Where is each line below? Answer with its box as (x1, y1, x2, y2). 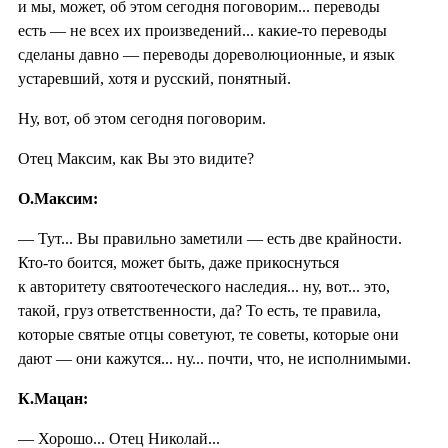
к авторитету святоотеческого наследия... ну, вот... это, (18, 277, 390, 295)
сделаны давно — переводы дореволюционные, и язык (18, 45, 395, 63)
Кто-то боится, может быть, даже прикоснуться (18, 253, 339, 271)
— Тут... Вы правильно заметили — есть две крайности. (18, 229, 402, 247)
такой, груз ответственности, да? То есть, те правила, (18, 301, 381, 319)
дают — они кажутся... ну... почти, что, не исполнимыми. (18, 349, 411, 367)
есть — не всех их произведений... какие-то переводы (18, 21, 387, 39)
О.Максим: (18, 189, 98, 207)
